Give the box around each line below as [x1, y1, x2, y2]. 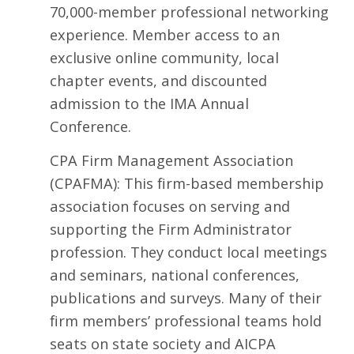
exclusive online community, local [49, 47, 279, 68]
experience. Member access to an [49, 24, 280, 45]
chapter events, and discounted [49, 70, 267, 91]
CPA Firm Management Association [49, 150, 293, 171]
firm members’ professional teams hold [49, 311, 322, 331]
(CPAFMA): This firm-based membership [49, 173, 324, 194]
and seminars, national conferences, [49, 265, 299, 285]
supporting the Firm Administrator [49, 219, 292, 239]
